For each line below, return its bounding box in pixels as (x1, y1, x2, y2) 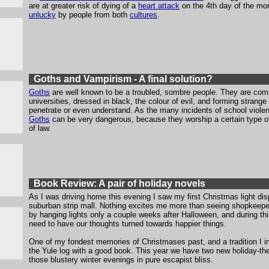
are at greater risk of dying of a (29, 1, 138, 10)
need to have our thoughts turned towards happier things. (29, 219, 226, 228)
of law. (29, 124, 51, 133)
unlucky (29, 10, 56, 19)
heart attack (138, 1, 180, 10)
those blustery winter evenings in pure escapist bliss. (29, 255, 213, 264)
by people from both (56, 10, 130, 19)
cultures (130, 10, 157, 19)
